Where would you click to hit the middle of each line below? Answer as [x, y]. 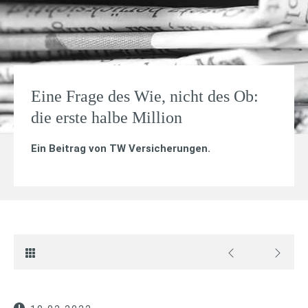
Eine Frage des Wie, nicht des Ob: [145, 96]
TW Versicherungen [158, 148]
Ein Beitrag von [70, 148]
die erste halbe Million [107, 118]
